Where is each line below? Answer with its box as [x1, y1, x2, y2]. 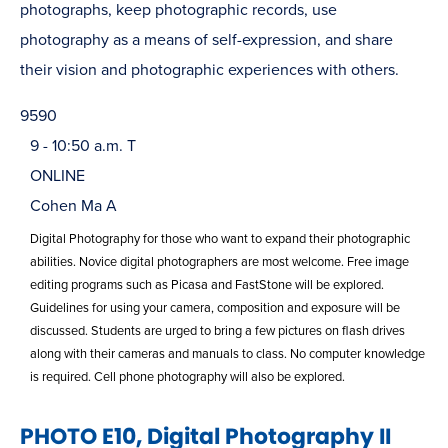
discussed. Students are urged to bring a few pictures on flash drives [30, 322, 405, 339]
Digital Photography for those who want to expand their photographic [30, 230, 410, 247]
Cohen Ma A [30, 195, 117, 216]
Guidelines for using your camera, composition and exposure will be [30, 299, 400, 316]
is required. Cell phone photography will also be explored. [30, 368, 345, 385]
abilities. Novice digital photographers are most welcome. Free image [30, 253, 409, 270]
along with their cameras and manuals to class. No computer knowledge [30, 345, 425, 362]
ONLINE [30, 165, 85, 186]
